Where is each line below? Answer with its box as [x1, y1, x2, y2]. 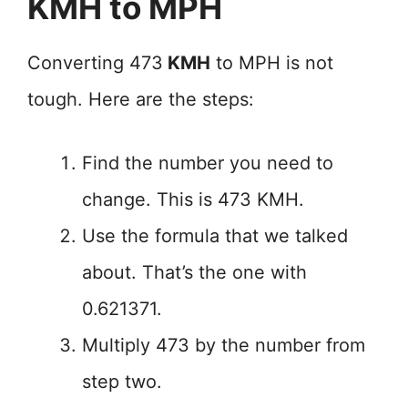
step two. [82, 371, 162, 393]
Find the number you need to [82, 152, 333, 174]
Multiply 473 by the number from [82, 334, 365, 356]
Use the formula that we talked [82, 225, 348, 247]
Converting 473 [27, 52, 163, 74]
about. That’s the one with [82, 261, 307, 283]
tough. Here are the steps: [27, 88, 254, 110]
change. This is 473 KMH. [82, 189, 304, 210]
